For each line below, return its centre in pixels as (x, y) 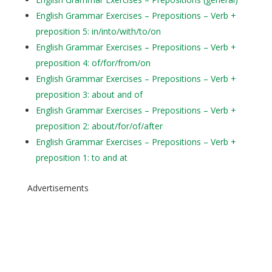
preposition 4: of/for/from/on (93, 63)
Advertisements (58, 188)
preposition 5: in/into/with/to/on (98, 32)
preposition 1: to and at (81, 158)
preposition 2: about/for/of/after (99, 126)
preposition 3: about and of (89, 95)
